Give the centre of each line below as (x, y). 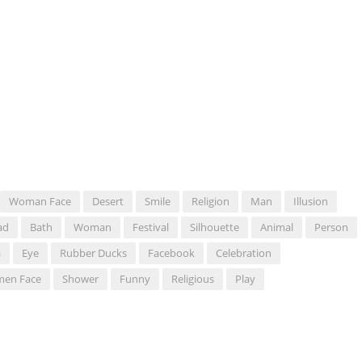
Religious (193, 279)
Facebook (171, 253)
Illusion (311, 202)
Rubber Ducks (93, 253)
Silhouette (215, 227)
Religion (210, 202)
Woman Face (40, 202)
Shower (80, 279)
